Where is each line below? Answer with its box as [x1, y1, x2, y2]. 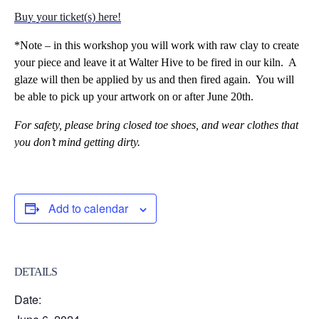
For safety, [14, 119, 62, 131]
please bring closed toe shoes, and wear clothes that [65, 119, 298, 131]
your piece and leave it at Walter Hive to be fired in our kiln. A [14, 56, 296, 68]
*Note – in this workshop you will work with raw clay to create [14, 39, 299, 51]
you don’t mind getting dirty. [14, 136, 140, 148]
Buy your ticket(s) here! [14, 11, 121, 23]
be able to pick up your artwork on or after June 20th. [14, 90, 253, 103]
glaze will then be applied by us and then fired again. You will [14, 73, 294, 85]
